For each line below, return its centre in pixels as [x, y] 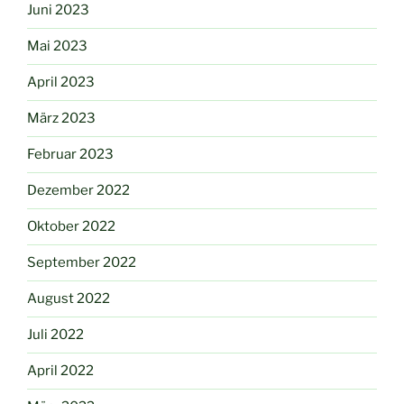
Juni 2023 [58, 10]
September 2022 [82, 263]
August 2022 [69, 299]
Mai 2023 [57, 46]
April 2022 [60, 371]
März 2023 [61, 119]
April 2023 [61, 83]
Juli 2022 [55, 335]
